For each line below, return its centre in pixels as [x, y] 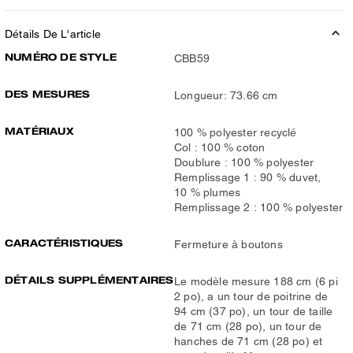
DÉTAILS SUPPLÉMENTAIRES [89, 280]
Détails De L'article [53, 33]
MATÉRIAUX [39, 131]
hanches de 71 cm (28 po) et [249, 341]
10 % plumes [208, 192]
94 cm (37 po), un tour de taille [254, 311]
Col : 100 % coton [220, 147]
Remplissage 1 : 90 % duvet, [248, 177]
